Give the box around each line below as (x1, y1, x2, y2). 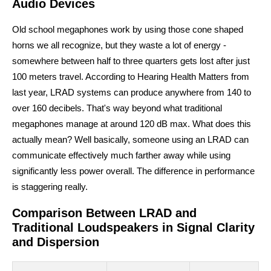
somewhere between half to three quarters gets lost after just (12, 56, 250, 66)
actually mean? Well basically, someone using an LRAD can (12, 134, 249, 145)
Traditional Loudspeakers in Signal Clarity (12, 221, 255, 234)
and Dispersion (12, 235, 99, 249)
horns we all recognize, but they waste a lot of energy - (12, 40, 226, 50)
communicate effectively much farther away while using (12, 150, 230, 160)
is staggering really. (12, 181, 88, 192)
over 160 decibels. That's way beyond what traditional (12, 103, 222, 113)
